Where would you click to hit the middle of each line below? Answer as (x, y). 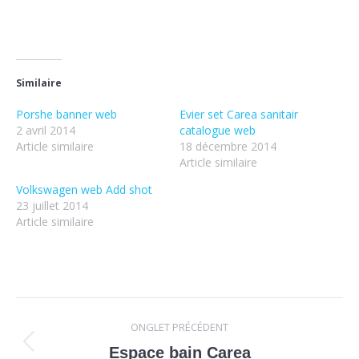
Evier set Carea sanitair (239, 115)
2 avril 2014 (46, 131)
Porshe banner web (67, 115)
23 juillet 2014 (52, 206)
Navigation (85, 315)
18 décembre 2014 (228, 147)
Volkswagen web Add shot (84, 190)
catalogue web (218, 131)
